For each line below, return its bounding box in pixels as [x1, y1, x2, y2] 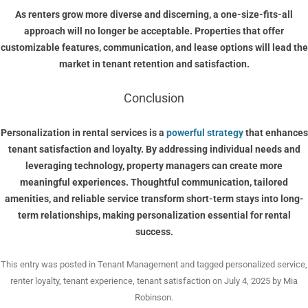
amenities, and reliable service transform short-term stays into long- [4, 192, 304, 204]
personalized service [225, 258, 305, 269]
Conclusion [124, 90, 184, 105]
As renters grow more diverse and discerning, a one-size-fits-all [15, 8, 293, 20]
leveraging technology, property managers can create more [25, 159, 283, 171]
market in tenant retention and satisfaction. [58, 58, 250, 69]
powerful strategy [166, 126, 243, 138]
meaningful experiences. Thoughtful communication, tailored [20, 176, 288, 188]
